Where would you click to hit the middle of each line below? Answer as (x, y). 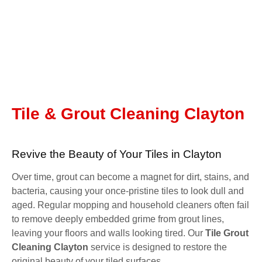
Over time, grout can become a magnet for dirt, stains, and (130, 177)
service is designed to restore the (158, 247)
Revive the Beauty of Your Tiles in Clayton (117, 154)
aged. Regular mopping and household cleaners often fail (130, 205)
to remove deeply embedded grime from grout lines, (118, 219)
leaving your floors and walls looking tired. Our (108, 233)
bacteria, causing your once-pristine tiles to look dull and (128, 191)
